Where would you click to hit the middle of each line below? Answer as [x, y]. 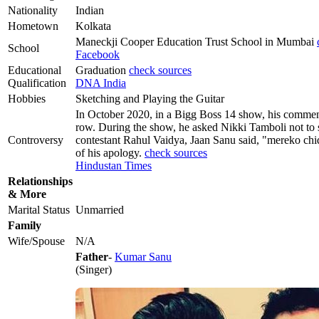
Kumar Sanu [143, 257]
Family [25, 226]
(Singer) [94, 270]
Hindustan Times [114, 166]
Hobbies [27, 99]
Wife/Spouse [36, 241]
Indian [90, 11]
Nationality [33, 11]
